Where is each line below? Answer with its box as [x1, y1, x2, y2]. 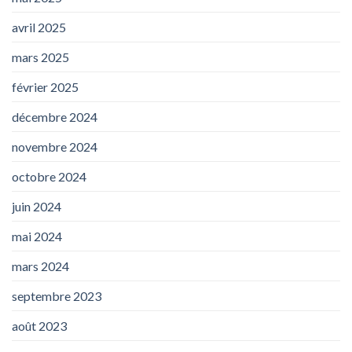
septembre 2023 [12, 288, 101, 304]
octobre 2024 [12, 169, 86, 185]
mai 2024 [12, 229, 62, 244]
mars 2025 [12, 49, 69, 65]
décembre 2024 [12, 109, 97, 125]
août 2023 [12, 318, 67, 334]
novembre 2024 [12, 139, 97, 155]
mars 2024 [12, 258, 69, 274]
